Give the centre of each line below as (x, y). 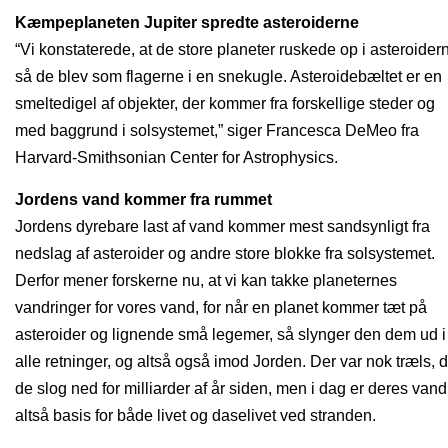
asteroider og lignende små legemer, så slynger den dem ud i (230, 334)
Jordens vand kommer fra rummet (143, 199)
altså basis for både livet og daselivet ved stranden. (195, 415)
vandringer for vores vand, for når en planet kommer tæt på (221, 307)
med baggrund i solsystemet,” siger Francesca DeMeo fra (217, 130)
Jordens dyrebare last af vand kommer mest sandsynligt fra (222, 226)
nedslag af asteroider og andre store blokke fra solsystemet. (225, 253)
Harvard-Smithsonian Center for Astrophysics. (176, 157)
